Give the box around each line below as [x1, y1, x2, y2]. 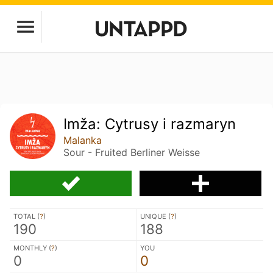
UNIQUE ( [140, 211, 171, 221]
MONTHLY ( [13, 243, 51, 252]
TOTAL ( [13, 211, 40, 221]
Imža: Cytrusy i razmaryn [63, 115, 236, 133]
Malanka [63, 134, 102, 146]
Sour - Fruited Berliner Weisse [63, 146, 200, 158]
